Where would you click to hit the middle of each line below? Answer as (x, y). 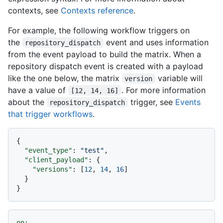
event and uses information (157, 42)
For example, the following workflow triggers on (99, 30)
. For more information (165, 90)
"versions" (52, 169)
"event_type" (48, 150)
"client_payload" (56, 160)
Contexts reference (97, 10)
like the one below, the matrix (65, 78)
